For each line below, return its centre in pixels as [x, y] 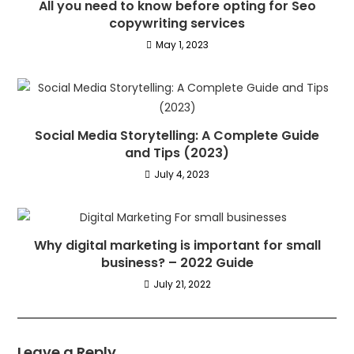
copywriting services [177, 23]
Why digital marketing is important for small [177, 245]
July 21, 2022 [182, 284]
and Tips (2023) [177, 153]
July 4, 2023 [182, 174]
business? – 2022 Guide [177, 262]
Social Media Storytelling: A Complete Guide [177, 135]
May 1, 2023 [182, 44]
